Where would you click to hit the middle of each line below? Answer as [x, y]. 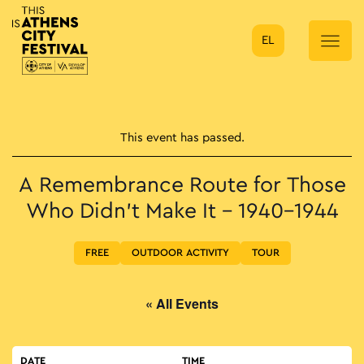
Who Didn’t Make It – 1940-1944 [182, 212]
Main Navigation [163, 63]
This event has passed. [182, 138]
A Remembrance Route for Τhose [182, 186]
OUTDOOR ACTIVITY [180, 253]
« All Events [182, 304]
